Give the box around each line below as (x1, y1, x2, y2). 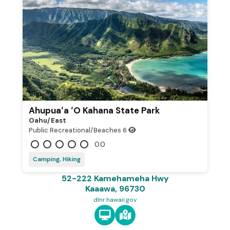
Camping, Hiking (33, 155, 81, 163)
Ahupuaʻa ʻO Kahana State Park (29, 105, 160, 116)
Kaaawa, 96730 (85, 183, 145, 194)
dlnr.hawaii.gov (93, 196, 137, 204)
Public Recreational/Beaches (29, 126, 121, 135)
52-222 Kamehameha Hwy (61, 173, 169, 184)
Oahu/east (29, 116, 66, 125)
